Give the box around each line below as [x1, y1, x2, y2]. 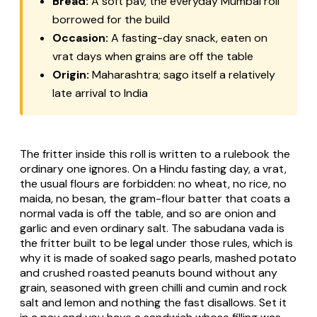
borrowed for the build [52, 11, 170, 27]
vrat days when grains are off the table [52, 48, 253, 64]
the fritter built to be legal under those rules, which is [20, 235, 293, 250]
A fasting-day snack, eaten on [108, 30, 267, 45]
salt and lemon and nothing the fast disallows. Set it [20, 294, 287, 310]
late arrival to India [52, 85, 148, 100]
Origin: [52, 67, 89, 82]
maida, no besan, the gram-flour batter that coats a [20, 190, 290, 206]
